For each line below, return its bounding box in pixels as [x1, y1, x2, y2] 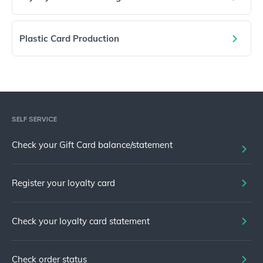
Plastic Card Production [19, 33, 119, 45]
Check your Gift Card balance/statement [12, 139, 173, 151]
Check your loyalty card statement [12, 215, 150, 227]
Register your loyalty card [12, 177, 115, 189]
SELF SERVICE [12, 115, 57, 124]
